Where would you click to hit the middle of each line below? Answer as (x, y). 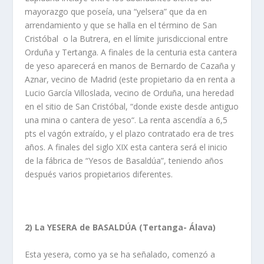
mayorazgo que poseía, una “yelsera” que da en (116, 11)
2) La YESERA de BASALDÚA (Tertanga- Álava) (121, 227)
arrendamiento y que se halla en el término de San (121, 25)
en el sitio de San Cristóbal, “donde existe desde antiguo (132, 106)
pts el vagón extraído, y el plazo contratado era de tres (130, 133)
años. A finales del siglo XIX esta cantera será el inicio (126, 147)
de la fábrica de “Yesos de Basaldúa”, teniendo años (124, 160)
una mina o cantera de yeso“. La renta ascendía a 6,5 (126, 120)
